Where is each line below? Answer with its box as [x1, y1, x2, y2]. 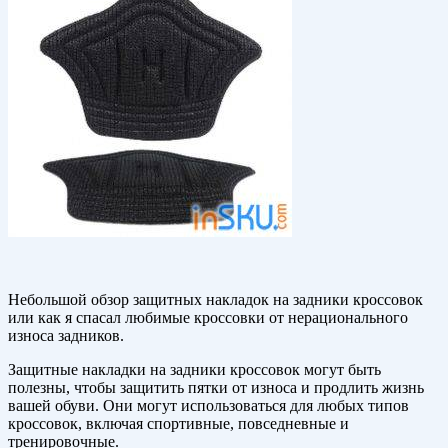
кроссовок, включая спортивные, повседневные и [8, 415, 349, 433]
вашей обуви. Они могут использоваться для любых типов [8, 397, 409, 415]
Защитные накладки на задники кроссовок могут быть [8, 361, 381, 379]
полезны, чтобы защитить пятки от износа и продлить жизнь [8, 379, 424, 397]
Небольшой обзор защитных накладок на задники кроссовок [8, 291, 423, 309]
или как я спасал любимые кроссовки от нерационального [8, 309, 408, 327]
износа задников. [8, 327, 124, 345]
